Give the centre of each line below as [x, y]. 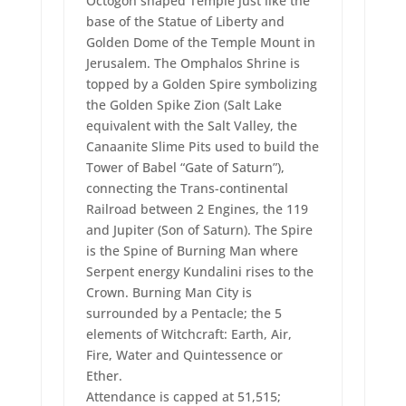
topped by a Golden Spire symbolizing [201, 84]
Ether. [104, 376]
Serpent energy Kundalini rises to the [199, 272]
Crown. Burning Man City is [169, 293]
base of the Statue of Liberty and [185, 22]
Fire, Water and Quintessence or [184, 355]
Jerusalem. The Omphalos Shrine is [193, 63]
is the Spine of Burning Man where [192, 251]
